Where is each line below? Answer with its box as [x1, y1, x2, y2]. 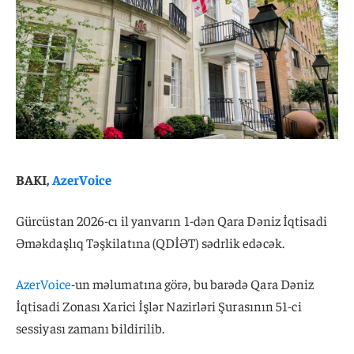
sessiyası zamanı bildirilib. [16, 318, 165, 337]
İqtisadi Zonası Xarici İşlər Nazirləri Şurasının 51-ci [16, 296, 302, 314]
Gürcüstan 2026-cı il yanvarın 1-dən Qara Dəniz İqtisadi [16, 211, 327, 229]
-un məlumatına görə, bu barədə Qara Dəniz [70, 274, 314, 292]
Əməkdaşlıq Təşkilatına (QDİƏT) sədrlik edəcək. [16, 233, 284, 251]
